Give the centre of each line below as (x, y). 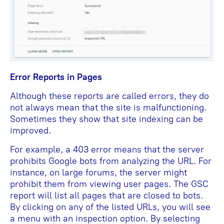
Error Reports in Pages (56, 77)
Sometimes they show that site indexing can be (106, 119)
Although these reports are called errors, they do (109, 96)
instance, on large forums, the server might (98, 172)
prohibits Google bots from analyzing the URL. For (111, 161)
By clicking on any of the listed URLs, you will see (110, 207)
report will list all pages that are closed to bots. (106, 195)
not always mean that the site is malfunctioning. (108, 107)
